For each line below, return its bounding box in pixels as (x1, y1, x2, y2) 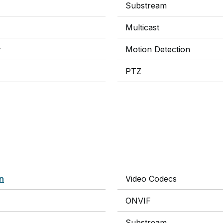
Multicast (125, 22, 159, 32)
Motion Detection (125, 44, 190, 54)
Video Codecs (125, 174, 177, 184)
